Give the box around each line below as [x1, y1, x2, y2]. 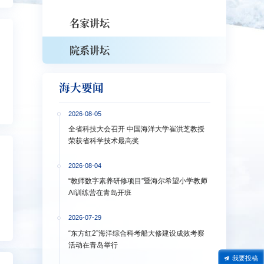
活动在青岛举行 [68, 240, 118, 249]
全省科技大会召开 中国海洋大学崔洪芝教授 [68, 125, 205, 134]
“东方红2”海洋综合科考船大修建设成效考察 [68, 229, 205, 237]
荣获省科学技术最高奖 [68, 137, 140, 146]
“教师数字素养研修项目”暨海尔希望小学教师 [68, 177, 208, 186]
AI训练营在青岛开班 [68, 189, 132, 197]
